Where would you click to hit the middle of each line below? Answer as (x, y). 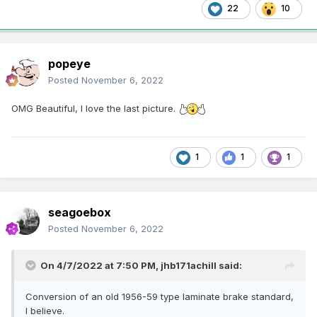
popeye (69, 63)
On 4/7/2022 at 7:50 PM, (100, 265)
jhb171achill (189, 265)
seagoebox (80, 212)
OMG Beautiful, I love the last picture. (95, 108)
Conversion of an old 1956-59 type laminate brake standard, (160, 296)
